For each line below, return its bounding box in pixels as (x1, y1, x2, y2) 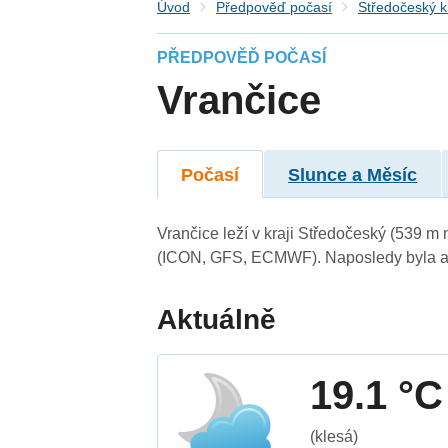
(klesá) (310, 427, 359, 445)
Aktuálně (157, 303, 277, 335)
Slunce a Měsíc (288, 164, 418, 185)
